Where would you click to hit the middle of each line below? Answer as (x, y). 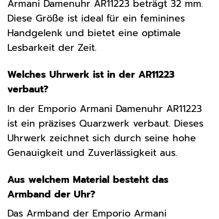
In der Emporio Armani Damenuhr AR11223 (105, 109)
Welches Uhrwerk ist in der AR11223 (91, 75)
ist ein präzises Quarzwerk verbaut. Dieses (105, 123)
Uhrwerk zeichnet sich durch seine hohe (102, 138)
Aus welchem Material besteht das (88, 179)
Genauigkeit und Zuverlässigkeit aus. (92, 153)
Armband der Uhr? (51, 194)
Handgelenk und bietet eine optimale (94, 33)
